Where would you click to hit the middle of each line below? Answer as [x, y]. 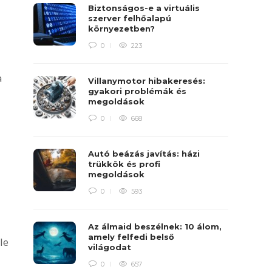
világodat [111, 247]
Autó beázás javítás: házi [144, 154]
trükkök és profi [124, 164]
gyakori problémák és [138, 91]
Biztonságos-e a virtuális [144, 8]
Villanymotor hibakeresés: [147, 81]
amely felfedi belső [131, 237]
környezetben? [123, 29]
